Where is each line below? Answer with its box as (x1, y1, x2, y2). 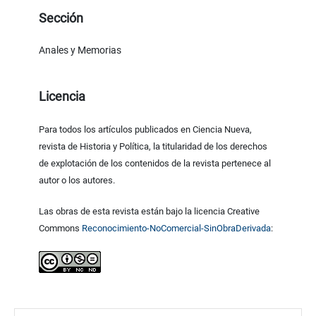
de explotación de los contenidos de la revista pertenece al (39, 157, 272, 169)
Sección (39, 10, 84, 25)
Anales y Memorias (39, 44, 122, 56)
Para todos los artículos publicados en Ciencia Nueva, (39, 123, 253, 135)
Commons (39, 222, 83, 233)
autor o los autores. (39, 174, 116, 186)
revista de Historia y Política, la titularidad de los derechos (39, 140, 268, 152)
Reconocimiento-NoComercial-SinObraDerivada (82, 222, 272, 233)
